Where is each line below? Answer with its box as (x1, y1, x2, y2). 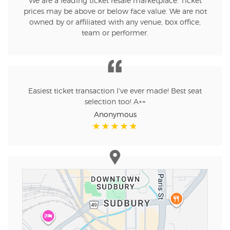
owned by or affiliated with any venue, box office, (29, 19, 201, 27)
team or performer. (82, 30, 148, 37)
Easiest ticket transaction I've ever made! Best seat (28, 88, 202, 95)
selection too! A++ (84, 99, 146, 106)
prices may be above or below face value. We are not (23, 8, 207, 16)
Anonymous (93, 111, 137, 119)
